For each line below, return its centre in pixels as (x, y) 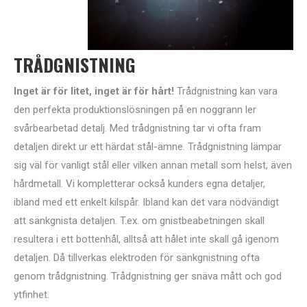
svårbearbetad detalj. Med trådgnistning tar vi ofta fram (137, 128)
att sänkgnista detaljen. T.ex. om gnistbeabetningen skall (139, 221)
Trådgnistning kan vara (226, 91)
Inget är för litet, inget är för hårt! (94, 91)
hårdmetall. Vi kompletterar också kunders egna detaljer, (139, 184)
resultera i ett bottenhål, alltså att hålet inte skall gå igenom (146, 239)
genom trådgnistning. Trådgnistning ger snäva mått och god (148, 276)
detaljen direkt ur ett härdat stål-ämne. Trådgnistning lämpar (148, 147)
